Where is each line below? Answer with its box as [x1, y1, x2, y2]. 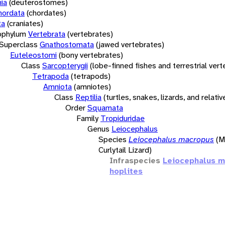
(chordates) [27, 7, 66, 18]
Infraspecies [109, 155, 160, 166]
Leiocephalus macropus [129, 134, 214, 145]
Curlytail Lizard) [98, 144, 152, 155]
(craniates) [7, 18, 43, 29]
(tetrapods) [71, 70, 110, 81]
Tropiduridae [100, 113, 145, 124]
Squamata [87, 102, 123, 113]
